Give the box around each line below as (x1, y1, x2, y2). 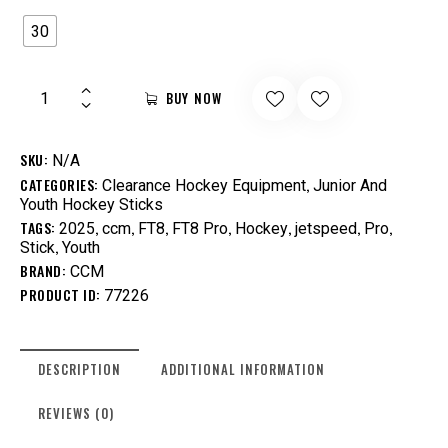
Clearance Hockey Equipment (102, 176, 306, 196)
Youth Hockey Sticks (20, 195, 163, 215)
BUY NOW (166, 88, 223, 109)
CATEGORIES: (20, 174, 102, 196)
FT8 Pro (172, 219, 228, 239)
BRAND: (20, 260, 70, 282)
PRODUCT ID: (20, 284, 104, 306)
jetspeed (295, 219, 357, 239)
